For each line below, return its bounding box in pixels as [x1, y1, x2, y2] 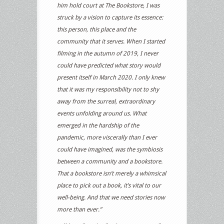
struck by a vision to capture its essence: [57, 13, 163, 21]
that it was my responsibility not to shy [57, 85, 159, 93]
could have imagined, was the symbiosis [57, 145, 162, 153]
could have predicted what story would [57, 61, 160, 69]
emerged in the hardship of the [57, 121, 139, 129]
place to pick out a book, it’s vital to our [57, 181, 161, 189]
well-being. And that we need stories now [57, 193, 165, 201]
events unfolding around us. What [57, 109, 146, 117]
